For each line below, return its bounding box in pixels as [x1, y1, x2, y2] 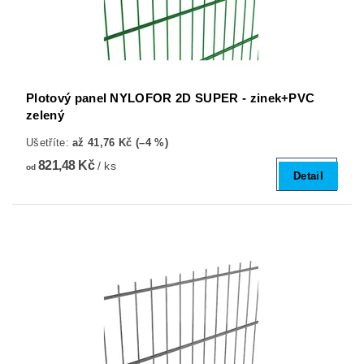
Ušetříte [26, 136, 66, 149]
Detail [293, 169, 323, 182]
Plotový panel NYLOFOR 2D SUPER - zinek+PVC [26, 90, 315, 105]
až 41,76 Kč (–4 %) [72, 136, 168, 149]
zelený [26, 107, 64, 122]
